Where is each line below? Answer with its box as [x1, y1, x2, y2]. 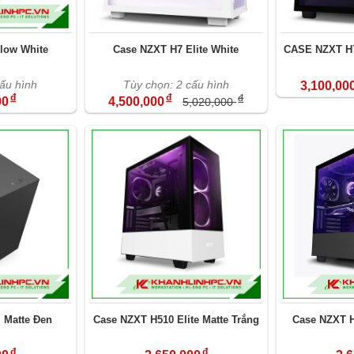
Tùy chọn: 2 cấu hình [122, 78, 229, 92]
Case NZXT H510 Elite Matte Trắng [92, 313, 259, 326]
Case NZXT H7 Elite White [113, 43, 239, 56]
